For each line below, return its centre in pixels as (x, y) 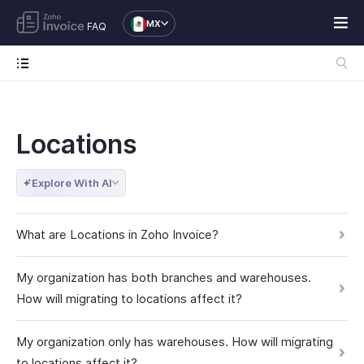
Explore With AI (72, 183)
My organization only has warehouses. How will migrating (175, 342)
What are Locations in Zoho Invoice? (117, 234)
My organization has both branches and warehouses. (164, 277)
